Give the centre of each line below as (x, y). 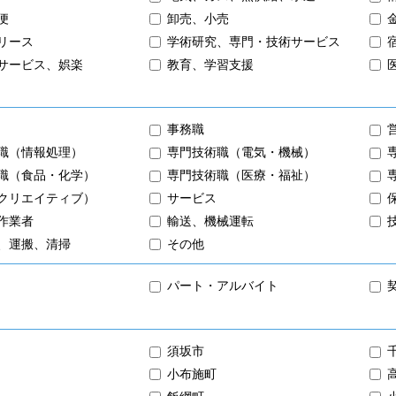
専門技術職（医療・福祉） (241, 175)
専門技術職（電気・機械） (241, 152)
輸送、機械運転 (210, 221)
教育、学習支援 (210, 64)
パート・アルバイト (223, 286)
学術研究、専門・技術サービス (254, 41)
